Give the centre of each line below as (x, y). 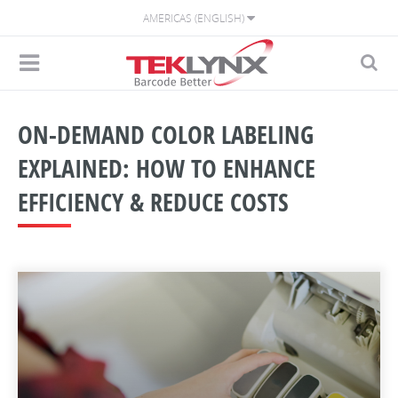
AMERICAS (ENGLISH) (194, 18)
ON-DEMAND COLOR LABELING (166, 134)
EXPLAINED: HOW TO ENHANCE (167, 168)
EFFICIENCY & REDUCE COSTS (153, 202)
